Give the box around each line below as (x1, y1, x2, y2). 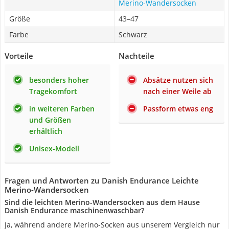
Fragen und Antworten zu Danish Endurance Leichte (5, 175, 199, 186)
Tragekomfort (29, 86, 77, 96)
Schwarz (119, 30, 147, 39)
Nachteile (119, 51, 154, 61)
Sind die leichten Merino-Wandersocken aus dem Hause (5, 197, 200, 207)
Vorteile (5, 51, 33, 61)
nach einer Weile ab (143, 86, 212, 96)
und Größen (29, 115, 71, 125)
